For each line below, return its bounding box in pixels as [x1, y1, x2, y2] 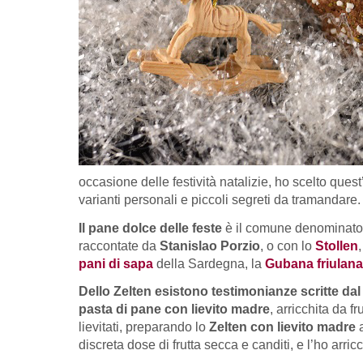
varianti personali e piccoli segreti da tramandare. [79, 193, 361, 207]
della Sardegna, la [153, 256, 265, 271]
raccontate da [79, 238, 160, 253]
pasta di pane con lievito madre [79, 302, 270, 317]
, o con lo [260, 238, 315, 253]
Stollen [315, 238, 358, 253]
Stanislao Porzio [160, 238, 260, 253]
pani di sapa [79, 256, 153, 271]
